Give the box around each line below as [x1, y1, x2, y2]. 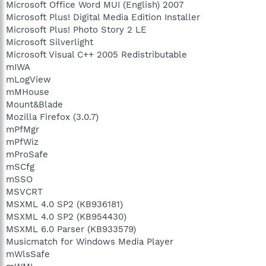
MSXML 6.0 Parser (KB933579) [6, 223, 136, 235]
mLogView [6, 74, 51, 85]
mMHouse [6, 86, 49, 97]
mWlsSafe [6, 248, 50, 259]
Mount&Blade [6, 99, 63, 110]
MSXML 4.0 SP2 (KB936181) [6, 198, 123, 210]
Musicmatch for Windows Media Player [6, 236, 173, 247]
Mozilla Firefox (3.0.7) [6, 111, 99, 122]
